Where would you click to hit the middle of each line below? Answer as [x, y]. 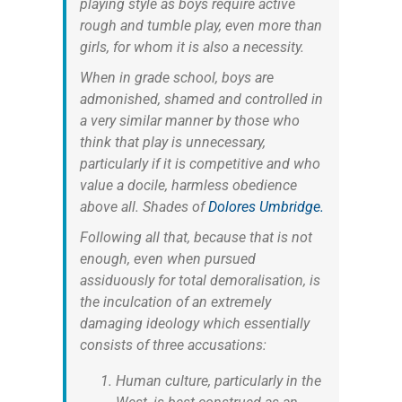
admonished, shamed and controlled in [201, 99]
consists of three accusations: [173, 345]
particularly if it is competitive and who [200, 163]
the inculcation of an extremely [175, 301]
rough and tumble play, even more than [201, 25]
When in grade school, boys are [176, 77]
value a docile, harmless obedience [188, 185]
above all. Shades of [144, 206]
